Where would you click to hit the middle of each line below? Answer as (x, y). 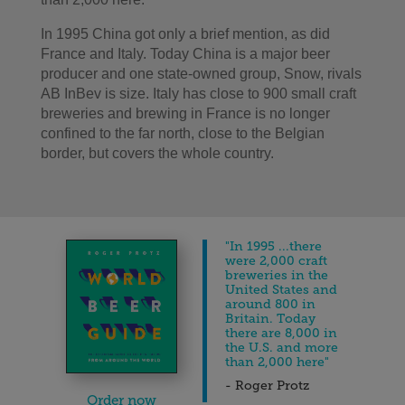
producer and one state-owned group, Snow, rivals (201, 73)
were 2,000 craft (276, 260)
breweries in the (276, 275)
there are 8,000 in (281, 333)
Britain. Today (270, 318)
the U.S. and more (281, 347)
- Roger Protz (267, 385)
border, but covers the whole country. (157, 153)
